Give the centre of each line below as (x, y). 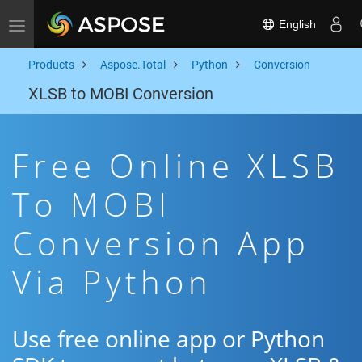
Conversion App (161, 243)
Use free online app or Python (168, 339)
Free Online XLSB (176, 165)
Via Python (112, 282)
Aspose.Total (133, 65)
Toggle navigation (61, 24)
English (296, 24)
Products (51, 65)
